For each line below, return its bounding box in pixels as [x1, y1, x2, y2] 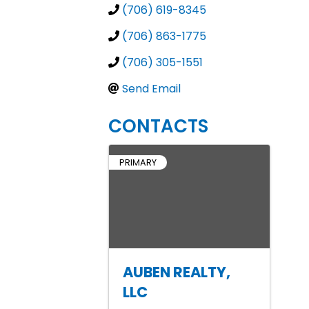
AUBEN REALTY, [123, 262, 230, 282]
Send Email [122, 81, 181, 97]
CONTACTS [108, 114, 208, 139]
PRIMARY [119, 157, 157, 168]
